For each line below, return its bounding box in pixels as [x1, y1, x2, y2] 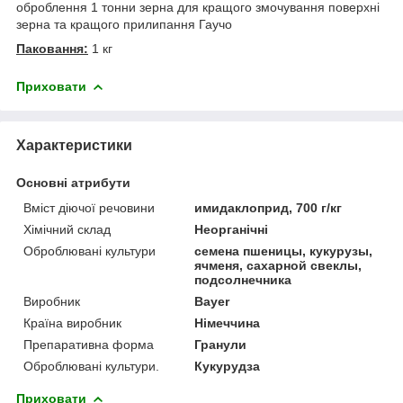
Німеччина [194, 315, 261, 330]
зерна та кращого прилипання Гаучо [16, 16, 232, 31]
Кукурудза [194, 358, 261, 373]
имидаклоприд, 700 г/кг [194, 200, 343, 215]
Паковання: [16, 40, 88, 56]
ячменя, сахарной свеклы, [194, 257, 363, 273]
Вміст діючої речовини [23, 200, 155, 215]
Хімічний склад [23, 221, 111, 237]
